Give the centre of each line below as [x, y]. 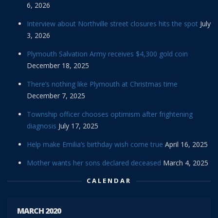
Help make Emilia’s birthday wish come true [95, 144]
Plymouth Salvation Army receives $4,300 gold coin [107, 54]
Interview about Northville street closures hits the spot [112, 23]
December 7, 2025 [56, 95]
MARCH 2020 [39, 210]
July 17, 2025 [78, 126]
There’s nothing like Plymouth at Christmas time [102, 84]
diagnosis [42, 126]
